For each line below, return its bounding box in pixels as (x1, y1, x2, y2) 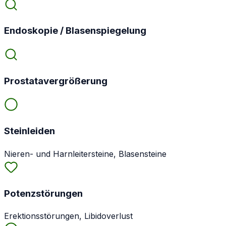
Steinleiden (4, 125, 55, 137)
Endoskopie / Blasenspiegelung (4, 25, 146, 37)
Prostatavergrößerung (4, 75, 107, 87)
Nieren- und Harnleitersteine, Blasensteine (4, 148, 166, 159)
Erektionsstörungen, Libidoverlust (4, 211, 133, 221)
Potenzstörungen (4, 187, 83, 199)
